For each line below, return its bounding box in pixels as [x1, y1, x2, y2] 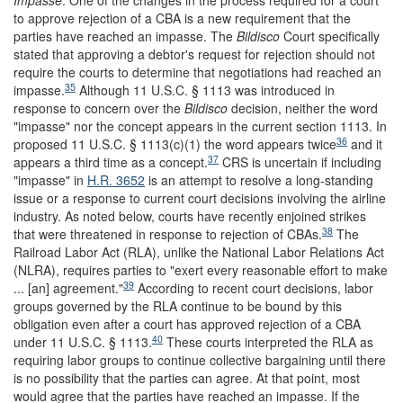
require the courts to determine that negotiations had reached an [13, 63, 381, 81]
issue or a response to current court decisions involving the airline [13, 189, 386, 207]
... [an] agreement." [13, 279, 123, 297]
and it [347, 135, 382, 153]
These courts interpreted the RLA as [163, 333, 373, 351]
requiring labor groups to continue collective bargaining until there [13, 351, 386, 369]
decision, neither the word [231, 99, 378, 117]
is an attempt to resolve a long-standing [145, 171, 373, 189]
